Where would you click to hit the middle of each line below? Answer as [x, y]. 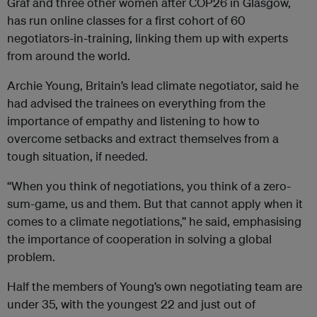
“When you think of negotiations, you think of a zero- [149, 186]
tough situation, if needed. [77, 156]
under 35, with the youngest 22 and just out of [131, 304]
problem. [31, 257]
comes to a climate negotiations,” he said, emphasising [154, 221]
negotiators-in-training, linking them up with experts [148, 38]
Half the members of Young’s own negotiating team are [155, 287]
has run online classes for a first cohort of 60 [126, 21]
